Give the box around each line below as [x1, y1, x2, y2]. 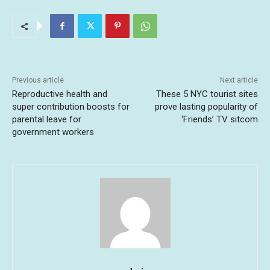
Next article [219, 76, 258, 85]
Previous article [12, 76, 64, 85]
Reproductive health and [12, 89, 107, 100]
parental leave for [12, 114, 81, 125]
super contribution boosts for [12, 101, 130, 113]
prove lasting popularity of [154, 101, 258, 113]
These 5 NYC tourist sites [155, 89, 258, 100]
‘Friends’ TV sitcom [181, 114, 258, 125]
